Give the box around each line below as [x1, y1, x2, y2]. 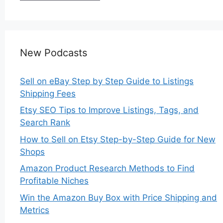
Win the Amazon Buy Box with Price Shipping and [20, 192, 217, 203]
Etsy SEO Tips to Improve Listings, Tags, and [20, 105, 199, 115]
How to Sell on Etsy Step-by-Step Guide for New [20, 134, 216, 144]
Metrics [20, 205, 49, 215]
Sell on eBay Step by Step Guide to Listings [20, 76, 194, 86]
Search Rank [20, 117, 70, 128]
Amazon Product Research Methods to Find [20, 163, 195, 174]
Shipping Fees [20, 88, 76, 99]
